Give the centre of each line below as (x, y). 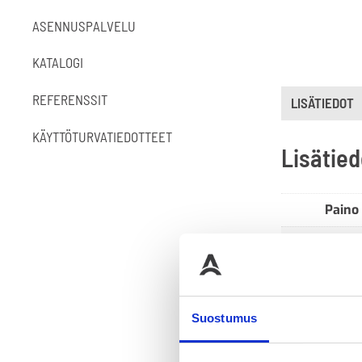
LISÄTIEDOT (322, 103)
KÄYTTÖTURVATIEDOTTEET (102, 137)
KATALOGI (58, 63)
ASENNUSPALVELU (84, 25)
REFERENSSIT (70, 100)
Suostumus (224, 318)
